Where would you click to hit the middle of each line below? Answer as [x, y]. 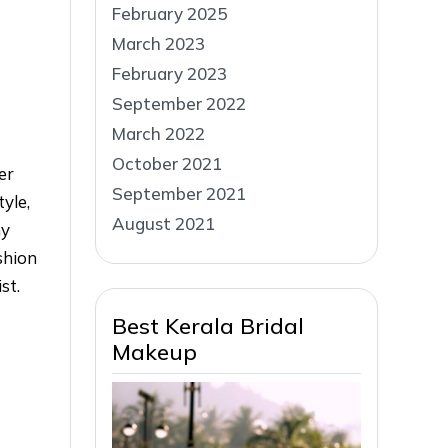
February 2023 [169, 73]
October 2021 [167, 163]
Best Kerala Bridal [208, 325]
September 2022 [179, 103]
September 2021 [179, 193]
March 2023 [158, 43]
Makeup [154, 351]
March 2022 [158, 133]
